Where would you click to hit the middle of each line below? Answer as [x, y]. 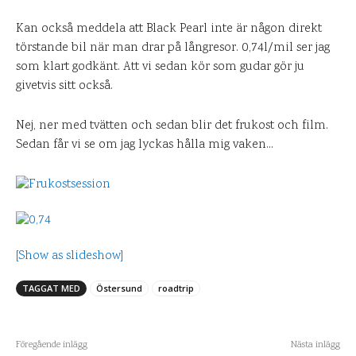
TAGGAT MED [51, 288]
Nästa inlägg [315, 345]
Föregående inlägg [52, 345]
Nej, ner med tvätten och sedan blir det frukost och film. [172, 126]
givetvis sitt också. [64, 86]
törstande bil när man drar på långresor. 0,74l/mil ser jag [173, 48]
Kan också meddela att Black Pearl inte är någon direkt [169, 29]
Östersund [119, 288]
